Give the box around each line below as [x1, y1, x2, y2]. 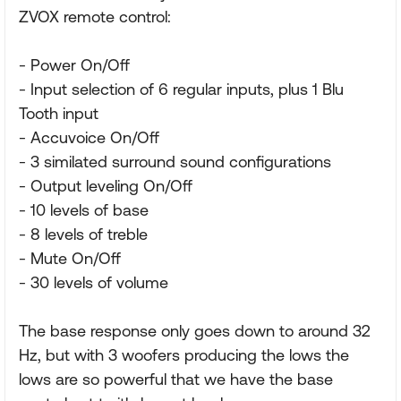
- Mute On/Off [19, 249, 121, 268]
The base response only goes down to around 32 [19, 321, 371, 340]
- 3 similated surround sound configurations [19, 152, 331, 171]
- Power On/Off [19, 55, 130, 74]
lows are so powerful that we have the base [19, 370, 333, 388]
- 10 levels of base [19, 200, 149, 219]
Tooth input [19, 104, 98, 123]
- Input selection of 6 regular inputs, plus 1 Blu [19, 80, 344, 98]
